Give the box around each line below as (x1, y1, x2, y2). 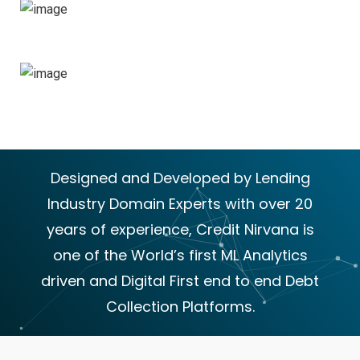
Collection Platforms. (105, 296, 255, 317)
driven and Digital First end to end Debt (41, 270, 319, 291)
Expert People (88, 76, 179, 94)
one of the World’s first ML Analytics (52, 244, 308, 265)
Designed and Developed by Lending (50, 167, 310, 188)
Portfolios (88, 12, 156, 30)
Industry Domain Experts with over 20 (47, 193, 313, 214)
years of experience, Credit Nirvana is (46, 219, 314, 239)
